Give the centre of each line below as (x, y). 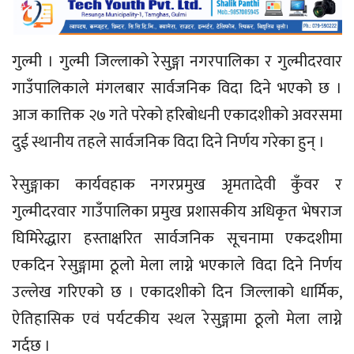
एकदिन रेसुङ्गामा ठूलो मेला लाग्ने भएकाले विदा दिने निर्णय (177, 266)
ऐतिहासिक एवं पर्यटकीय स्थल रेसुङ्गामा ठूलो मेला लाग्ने (177, 320)
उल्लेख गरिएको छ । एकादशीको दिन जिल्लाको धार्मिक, (177, 293)
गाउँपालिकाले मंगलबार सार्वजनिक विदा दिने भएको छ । (177, 88)
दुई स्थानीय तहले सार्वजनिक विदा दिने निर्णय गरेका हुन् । (168, 142)
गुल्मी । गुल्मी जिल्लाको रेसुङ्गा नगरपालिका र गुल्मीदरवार (177, 61)
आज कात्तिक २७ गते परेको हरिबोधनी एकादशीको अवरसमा (177, 115)
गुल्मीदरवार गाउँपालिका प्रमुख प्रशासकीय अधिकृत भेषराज (177, 212)
